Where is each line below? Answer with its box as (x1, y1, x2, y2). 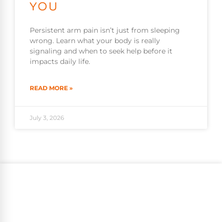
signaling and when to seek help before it (30, 47, 172, 56)
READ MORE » (30, 84, 73, 92)
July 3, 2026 (30, 114, 64, 122)
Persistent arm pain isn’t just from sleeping (30, 26, 180, 35)
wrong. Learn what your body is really (30, 36, 160, 46)
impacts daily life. (30, 57, 90, 66)
